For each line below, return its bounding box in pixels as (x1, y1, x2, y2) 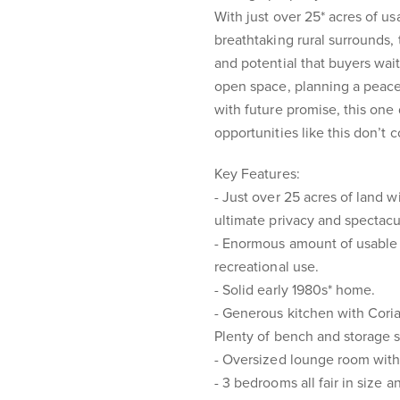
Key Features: (214, 165, 300, 183)
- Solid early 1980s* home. (214, 281, 376, 299)
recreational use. (214, 258, 319, 276)
